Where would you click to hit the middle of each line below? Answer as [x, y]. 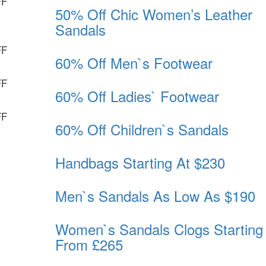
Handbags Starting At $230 [140, 163]
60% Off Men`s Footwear [134, 63]
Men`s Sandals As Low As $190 [155, 196]
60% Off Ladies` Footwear [137, 96]
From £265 [89, 245]
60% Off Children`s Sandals [142, 129]
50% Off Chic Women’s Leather [153, 14]
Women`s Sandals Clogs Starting [159, 229]
